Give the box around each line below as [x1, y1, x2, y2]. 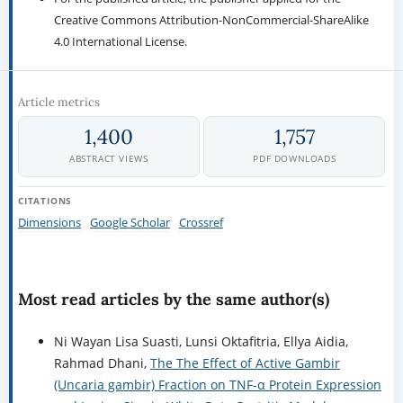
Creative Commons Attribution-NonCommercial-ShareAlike [53, 12, 369, 29]
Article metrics [17, 94, 100, 111]
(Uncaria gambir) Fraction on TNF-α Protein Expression [53, 376, 381, 394]
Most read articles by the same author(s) [17, 289, 329, 310]
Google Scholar [89, 214, 170, 231]
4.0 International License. [53, 33, 193, 50]
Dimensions [17, 214, 81, 231]
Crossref [178, 214, 223, 231]
